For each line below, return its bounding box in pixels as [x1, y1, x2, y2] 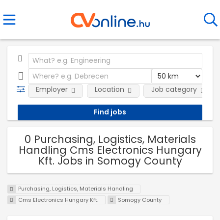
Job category [151, 84, 197, 94]
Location [94, 84, 124, 94]
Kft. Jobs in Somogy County [38, 153, 182, 168]
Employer [35, 84, 68, 94]
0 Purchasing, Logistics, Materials [24, 132, 196, 146]
